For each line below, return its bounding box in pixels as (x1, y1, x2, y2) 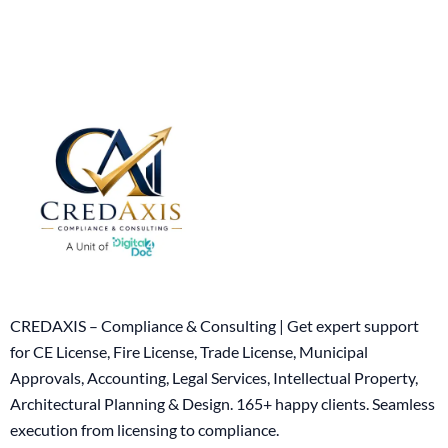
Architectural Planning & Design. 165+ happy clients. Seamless (10, 394, 435, 414)
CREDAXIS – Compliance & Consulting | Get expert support (10, 316, 419, 336)
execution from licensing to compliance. (10, 420, 279, 440)
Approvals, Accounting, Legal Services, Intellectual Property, (10, 368, 418, 388)
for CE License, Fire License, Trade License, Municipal (10, 342, 368, 362)
